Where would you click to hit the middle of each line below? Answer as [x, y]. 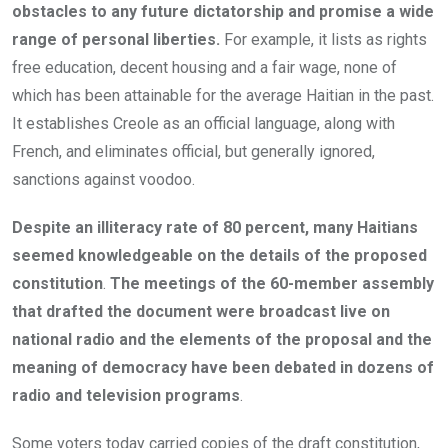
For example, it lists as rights [323, 40]
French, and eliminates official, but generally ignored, [193, 152]
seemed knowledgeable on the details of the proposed [219, 256]
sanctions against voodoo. [103, 180]
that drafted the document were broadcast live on [201, 312]
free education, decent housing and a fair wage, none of [204, 68]
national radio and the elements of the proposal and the [222, 340]
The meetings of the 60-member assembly [272, 284]
